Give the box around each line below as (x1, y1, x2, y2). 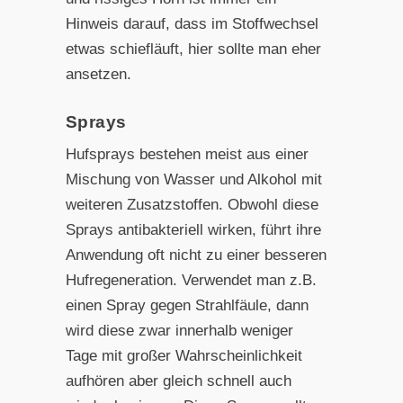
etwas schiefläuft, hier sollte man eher (65, 40, 321, 58)
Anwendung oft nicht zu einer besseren (65, 246, 327, 264)
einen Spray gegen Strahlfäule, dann (65, 297, 309, 315)
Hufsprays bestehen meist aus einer (65, 146, 309, 164)
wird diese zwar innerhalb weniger (65, 322, 293, 340)
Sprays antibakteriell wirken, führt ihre (65, 221, 321, 239)
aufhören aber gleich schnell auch (65, 372, 291, 390)
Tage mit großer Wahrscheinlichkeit (65, 347, 302, 365)
